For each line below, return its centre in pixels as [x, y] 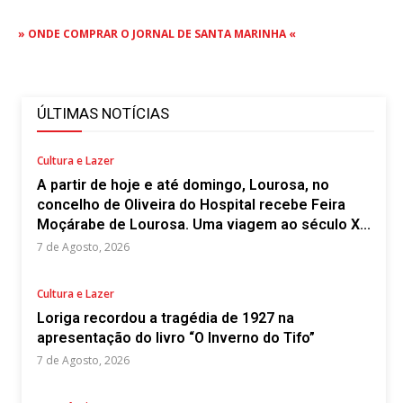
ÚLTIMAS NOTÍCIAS [103, 113]
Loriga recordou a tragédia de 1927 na [166, 318]
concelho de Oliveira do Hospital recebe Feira [191, 205]
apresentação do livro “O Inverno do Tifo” [176, 338]
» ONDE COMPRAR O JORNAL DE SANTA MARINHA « [157, 34]
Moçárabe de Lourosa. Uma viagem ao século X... [204, 224]
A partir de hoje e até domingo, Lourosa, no [183, 185]
